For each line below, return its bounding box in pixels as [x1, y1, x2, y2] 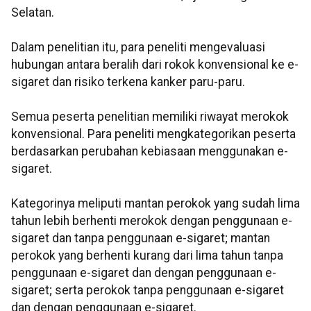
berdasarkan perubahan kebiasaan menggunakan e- [11, 144, 288, 159]
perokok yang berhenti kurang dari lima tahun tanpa [11, 249, 283, 263]
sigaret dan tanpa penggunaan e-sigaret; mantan [11, 231, 270, 246]
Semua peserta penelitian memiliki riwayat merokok [11, 110, 289, 124]
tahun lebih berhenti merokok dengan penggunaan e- [11, 214, 292, 228]
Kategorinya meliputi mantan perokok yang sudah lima [11, 196, 300, 211]
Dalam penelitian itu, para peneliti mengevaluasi [11, 40, 265, 55]
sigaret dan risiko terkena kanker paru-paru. [11, 75, 245, 90]
